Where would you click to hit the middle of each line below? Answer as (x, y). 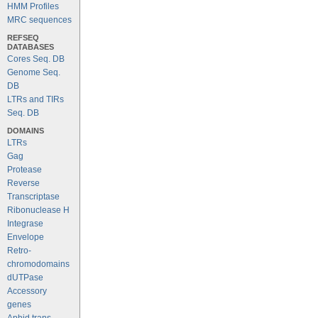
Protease (24, 170)
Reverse (23, 183)
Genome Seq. (34, 72)
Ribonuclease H (38, 210)
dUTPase (25, 278)
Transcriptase (33, 197)
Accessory (27, 291)
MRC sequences (39, 20)
